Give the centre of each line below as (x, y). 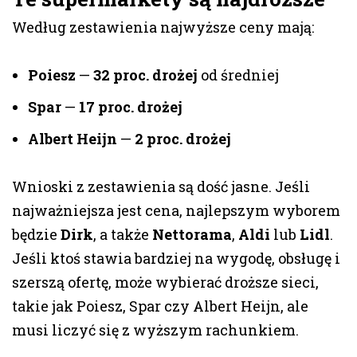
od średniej (238, 75)
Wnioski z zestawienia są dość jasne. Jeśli (161, 187)
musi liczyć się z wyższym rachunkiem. (155, 330)
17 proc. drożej (131, 107)
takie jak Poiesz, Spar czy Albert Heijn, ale (160, 306)
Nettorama (192, 235)
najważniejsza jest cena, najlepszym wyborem (176, 211)
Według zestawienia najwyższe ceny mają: (163, 27)
